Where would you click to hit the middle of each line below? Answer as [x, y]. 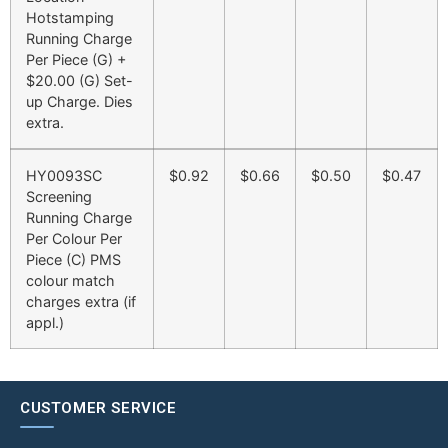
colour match [70, 281]
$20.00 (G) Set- [79, 81]
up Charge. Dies [79, 102]
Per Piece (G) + [76, 60]
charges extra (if [81, 302]
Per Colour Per [74, 239]
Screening [59, 197]
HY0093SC [64, 176]
